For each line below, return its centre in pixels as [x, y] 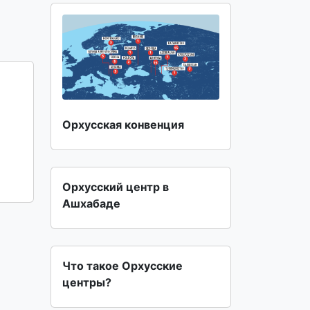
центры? [87, 282]
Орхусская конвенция [123, 124]
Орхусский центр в [116, 186]
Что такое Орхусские [122, 265]
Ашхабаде [91, 203]
